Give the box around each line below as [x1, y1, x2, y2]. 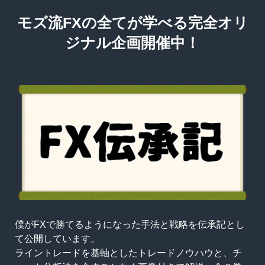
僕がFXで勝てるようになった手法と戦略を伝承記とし [14, 219, 245, 230]
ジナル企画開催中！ [65, 35, 200, 51]
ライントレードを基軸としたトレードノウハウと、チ [14, 247, 242, 258]
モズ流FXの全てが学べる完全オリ [17, 15, 248, 31]
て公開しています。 [14, 233, 100, 244]
